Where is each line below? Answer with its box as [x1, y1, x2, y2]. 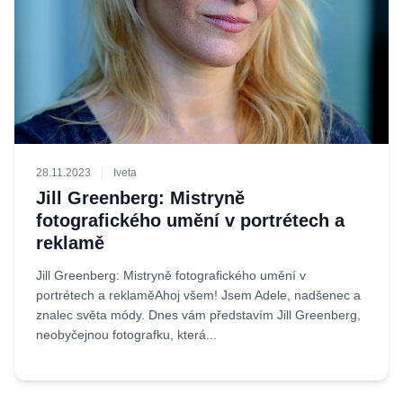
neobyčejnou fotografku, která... [36, 327, 217, 342]
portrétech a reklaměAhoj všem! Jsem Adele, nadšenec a [36, 288, 361, 302]
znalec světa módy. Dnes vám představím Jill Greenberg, [36, 308, 361, 322]
